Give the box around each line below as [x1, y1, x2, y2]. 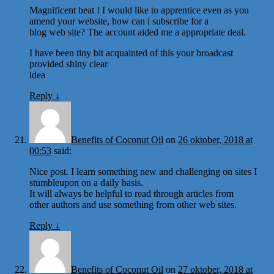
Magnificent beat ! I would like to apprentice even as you [29, 4, 249, 15]
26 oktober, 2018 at [178, 134, 253, 145]
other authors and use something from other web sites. [29, 199, 237, 210]
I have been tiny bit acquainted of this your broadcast [29, 47, 233, 58]
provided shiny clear [29, 58, 108, 69]
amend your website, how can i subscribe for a [29, 15, 209, 26]
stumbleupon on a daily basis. [29, 177, 143, 188]
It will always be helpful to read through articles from [29, 188, 234, 199]
